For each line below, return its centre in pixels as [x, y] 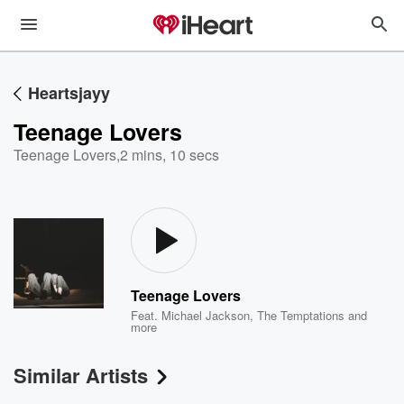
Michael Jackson [206, 315]
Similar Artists [81, 375]
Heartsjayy [69, 93]
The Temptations [301, 315]
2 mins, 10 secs [170, 155]
